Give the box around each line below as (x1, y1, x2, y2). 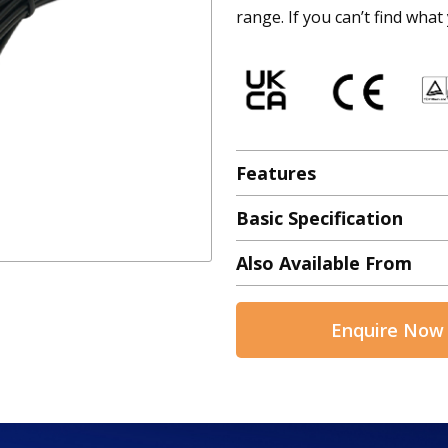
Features (236, 161, 316, 186)
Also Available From (236, 251, 412, 276)
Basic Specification (236, 206, 403, 231)
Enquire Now (330, 318, 444, 343)
